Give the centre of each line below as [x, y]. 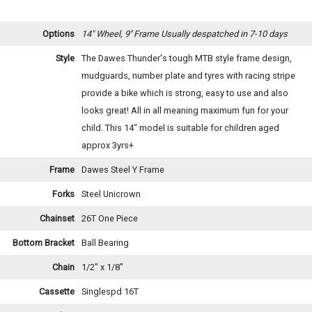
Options [58, 34]
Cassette [57, 292]
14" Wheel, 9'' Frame [121, 34]
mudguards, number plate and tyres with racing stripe [188, 76]
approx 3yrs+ [108, 146]
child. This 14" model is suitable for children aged [180, 128]
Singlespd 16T [110, 292]
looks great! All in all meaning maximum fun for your [185, 111]
